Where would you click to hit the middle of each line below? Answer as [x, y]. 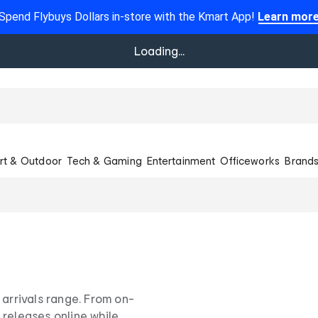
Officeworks [250, 160]
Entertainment [181, 160]
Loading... [159, 51]
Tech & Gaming [104, 160]
